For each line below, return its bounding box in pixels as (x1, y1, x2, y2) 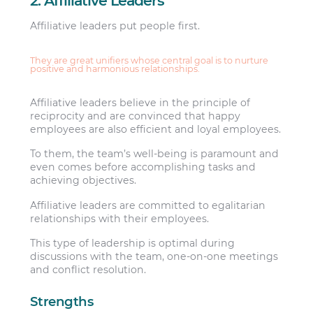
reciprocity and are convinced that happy (30, 110, 241, 123)
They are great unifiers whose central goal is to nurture (30, 54, 269, 66)
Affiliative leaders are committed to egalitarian (30, 198, 266, 212)
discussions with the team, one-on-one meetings (30, 250, 279, 263)
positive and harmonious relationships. (30, 63, 201, 74)
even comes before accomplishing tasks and (30, 161, 256, 174)
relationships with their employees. (30, 212, 210, 225)
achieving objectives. (30, 174, 137, 187)
